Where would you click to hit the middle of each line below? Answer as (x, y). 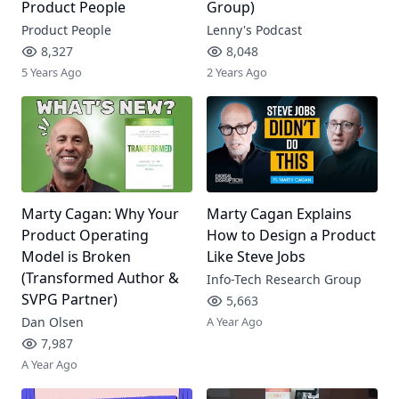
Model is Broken (76, 256)
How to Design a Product (291, 235)
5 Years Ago (52, 72)
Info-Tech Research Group (284, 279)
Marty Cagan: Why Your (100, 213)
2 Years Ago (236, 72)
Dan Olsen (53, 322)
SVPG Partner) (69, 299)
